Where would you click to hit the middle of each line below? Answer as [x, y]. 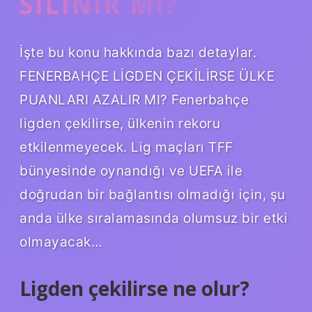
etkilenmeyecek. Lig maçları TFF [126, 147]
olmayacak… [61, 241]
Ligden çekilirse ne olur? [134, 288]
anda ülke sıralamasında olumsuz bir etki [154, 218]
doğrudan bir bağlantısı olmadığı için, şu [153, 194]
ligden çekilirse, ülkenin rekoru [120, 123]
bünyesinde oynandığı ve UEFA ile [131, 170]
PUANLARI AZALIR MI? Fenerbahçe [134, 99]
